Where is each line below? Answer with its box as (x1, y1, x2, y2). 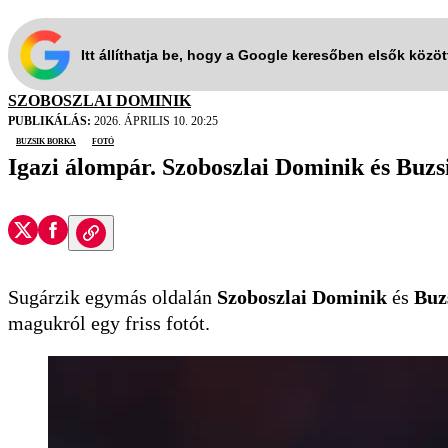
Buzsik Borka (16, 133, 76, 148)
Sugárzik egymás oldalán (8, 286, 217, 309)
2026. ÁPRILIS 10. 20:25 (91, 114, 218, 129)
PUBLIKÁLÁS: (8, 114, 91, 129)
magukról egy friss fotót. (8, 312, 210, 335)
